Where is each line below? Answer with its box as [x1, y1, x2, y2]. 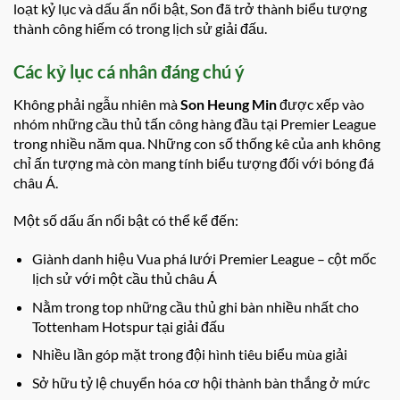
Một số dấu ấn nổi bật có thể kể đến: [13, 212, 238, 229]
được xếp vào [277, 95, 364, 112]
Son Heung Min [180, 95, 277, 112]
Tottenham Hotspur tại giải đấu [31, 317, 225, 335]
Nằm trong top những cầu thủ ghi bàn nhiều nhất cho [31, 297, 359, 315]
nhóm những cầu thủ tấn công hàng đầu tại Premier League [13, 114, 376, 132]
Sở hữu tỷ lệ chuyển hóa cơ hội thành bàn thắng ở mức [31, 374, 370, 391]
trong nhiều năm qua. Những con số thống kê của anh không [13, 134, 380, 152]
